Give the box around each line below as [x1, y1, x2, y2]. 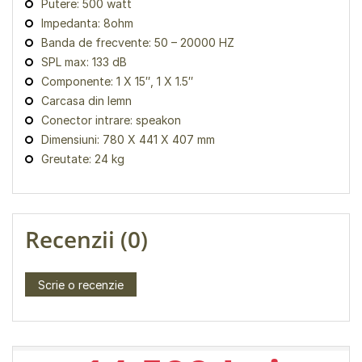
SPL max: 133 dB [41, 55, 127, 69]
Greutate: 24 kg [41, 152, 124, 166]
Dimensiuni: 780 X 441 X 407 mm [41, 133, 215, 146]
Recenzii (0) [25, 224, 148, 255]
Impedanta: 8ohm [41, 16, 133, 30]
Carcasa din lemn [41, 94, 132, 107]
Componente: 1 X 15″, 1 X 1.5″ [41, 74, 193, 88]
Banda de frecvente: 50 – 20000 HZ [41, 36, 234, 49]
